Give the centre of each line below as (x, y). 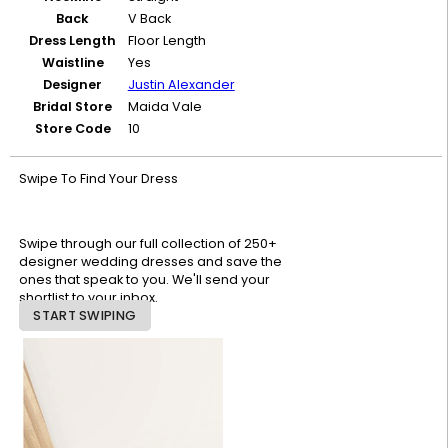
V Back (149, 19)
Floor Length (166, 41)
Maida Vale (164, 107)
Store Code (72, 129)
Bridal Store (73, 107)
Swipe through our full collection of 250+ (147, 244)
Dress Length (73, 41)
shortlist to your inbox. (88, 298)
